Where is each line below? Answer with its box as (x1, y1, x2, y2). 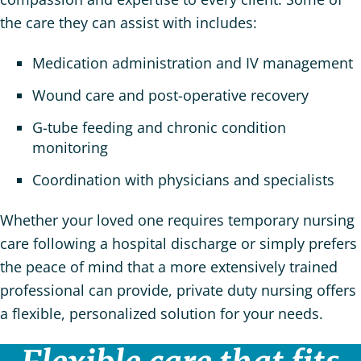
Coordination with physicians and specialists (32, 170, 334, 190)
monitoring (32, 138, 108, 158)
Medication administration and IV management (32, 53, 353, 73)
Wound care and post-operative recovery (32, 85, 309, 106)
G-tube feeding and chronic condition (32, 118, 286, 138)
